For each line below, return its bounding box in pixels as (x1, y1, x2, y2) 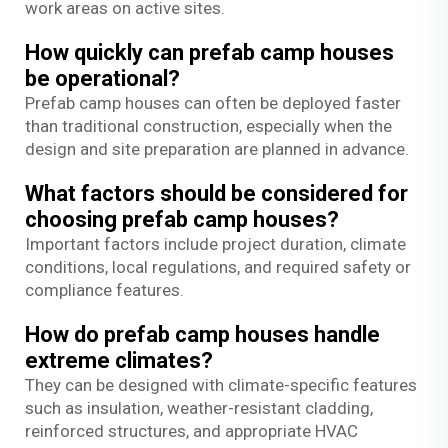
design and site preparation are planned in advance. (25, 138, 409, 159)
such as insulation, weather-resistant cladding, (25, 397, 373, 418)
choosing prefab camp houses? (25, 206, 339, 232)
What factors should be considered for (25, 180, 408, 206)
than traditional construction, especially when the (25, 115, 392, 136)
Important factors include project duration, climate (25, 233, 406, 254)
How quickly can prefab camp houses (25, 39, 394, 65)
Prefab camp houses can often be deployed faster (25, 92, 401, 113)
